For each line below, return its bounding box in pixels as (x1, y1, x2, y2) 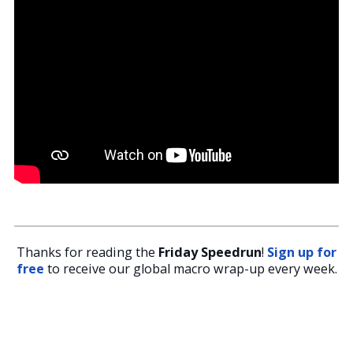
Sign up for (267, 243, 336, 261)
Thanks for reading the (17, 243, 158, 261)
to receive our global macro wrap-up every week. (43, 259, 337, 277)
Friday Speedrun (158, 243, 262, 261)
